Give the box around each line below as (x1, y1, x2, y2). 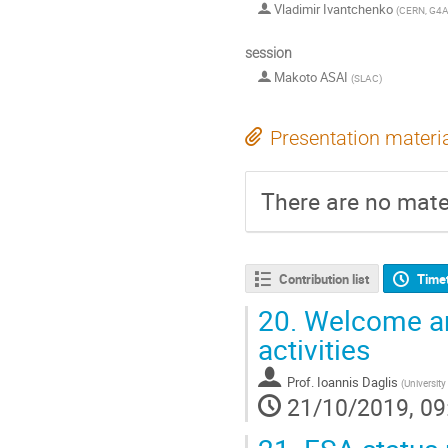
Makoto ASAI (271, 68, 351, 87)
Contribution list (278, 269, 369, 288)
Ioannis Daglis (317, 372, 398, 391)
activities (258, 329, 370, 368)
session (245, 44, 292, 61)
